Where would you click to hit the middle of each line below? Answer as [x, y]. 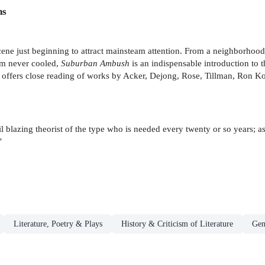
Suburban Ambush [95, 63]
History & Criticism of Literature [177, 224]
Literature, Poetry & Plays [58, 224]
